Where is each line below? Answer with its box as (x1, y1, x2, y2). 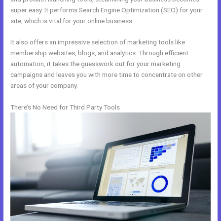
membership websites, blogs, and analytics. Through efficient (10, 49, 189, 57)
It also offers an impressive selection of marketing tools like (10, 38, 185, 46)
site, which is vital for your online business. (10, 16, 134, 25)
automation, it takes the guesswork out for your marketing (10, 60, 181, 68)
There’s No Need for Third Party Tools (10, 103, 120, 111)
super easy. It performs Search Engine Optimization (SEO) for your (10, 5, 203, 14)
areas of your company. (10, 81, 78, 90)
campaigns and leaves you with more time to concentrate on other (10, 71, 203, 79)
